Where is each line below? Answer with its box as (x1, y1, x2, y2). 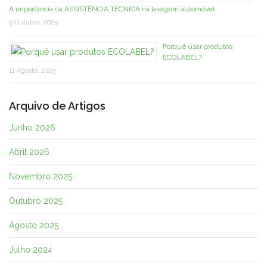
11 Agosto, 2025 (9, 66, 55, 74)
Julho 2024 (9, 245, 52, 255)
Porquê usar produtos (163, 42, 232, 51)
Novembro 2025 (9, 172, 72, 182)
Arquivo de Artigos (9, 99, 105, 112)
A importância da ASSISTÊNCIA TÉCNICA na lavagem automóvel (9, 4, 215, 13)
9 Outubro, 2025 (9, 18, 58, 26)
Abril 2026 (9, 147, 49, 157)
